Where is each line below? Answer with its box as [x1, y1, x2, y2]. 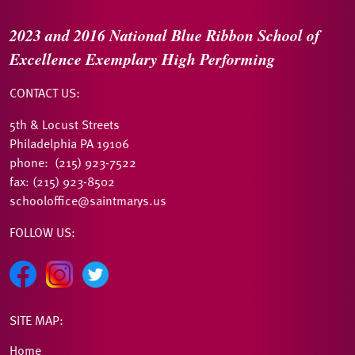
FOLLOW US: [10, 223, 75, 242]
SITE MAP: [10, 311, 63, 330]
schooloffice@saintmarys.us [10, 191, 166, 211]
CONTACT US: [10, 83, 80, 103]
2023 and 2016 [10, 24, 109, 47]
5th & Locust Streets [10, 115, 120, 135]
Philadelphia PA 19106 [10, 134, 129, 154]
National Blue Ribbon [109, 24, 258, 47]
